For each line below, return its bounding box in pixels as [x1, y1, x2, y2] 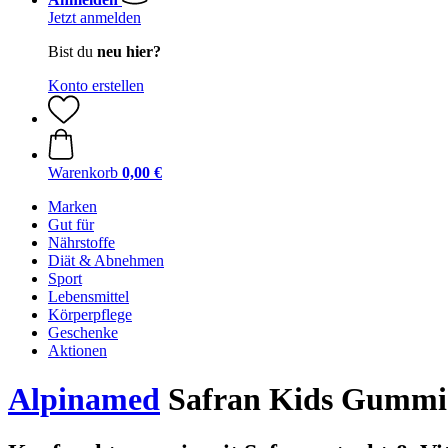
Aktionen [48, 342, 107, 359]
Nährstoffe [48, 234, 115, 251]
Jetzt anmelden [48, 9, 141, 26]
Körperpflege [48, 306, 132, 323]
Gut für [48, 216, 94, 233]
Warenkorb [48, 164, 118, 181]
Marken [48, 198, 97, 215]
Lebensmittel [48, 288, 129, 305]
